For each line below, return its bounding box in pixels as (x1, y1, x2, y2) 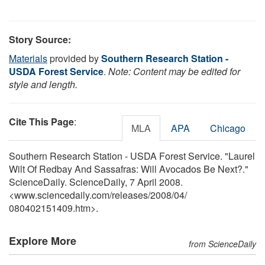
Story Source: (9, 32, 71, 46)
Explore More (9, 232, 76, 248)
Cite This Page (9, 114, 74, 128)
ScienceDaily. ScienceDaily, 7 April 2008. (9, 174, 183, 189)
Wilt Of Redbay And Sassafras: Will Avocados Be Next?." (9, 161, 248, 176)
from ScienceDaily (189, 237, 256, 250)
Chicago (210, 121, 245, 135)
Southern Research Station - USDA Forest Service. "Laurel (9, 148, 255, 163)
